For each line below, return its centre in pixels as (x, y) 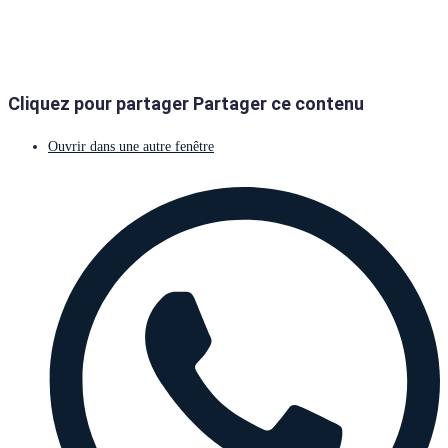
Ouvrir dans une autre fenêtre (131, 146)
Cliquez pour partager (98, 103)
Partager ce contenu (278, 103)
